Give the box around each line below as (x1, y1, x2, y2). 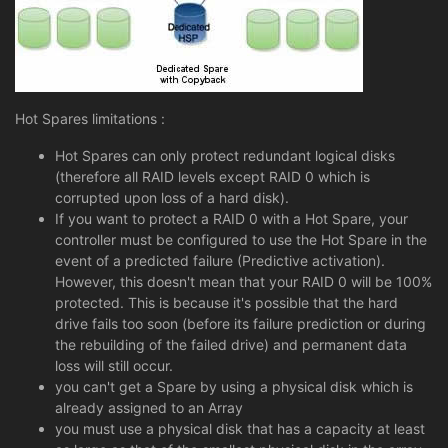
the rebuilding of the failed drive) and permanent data (55, 335, 407, 353)
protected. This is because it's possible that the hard (55, 293, 398, 311)
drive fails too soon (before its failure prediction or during (55, 314, 426, 332)
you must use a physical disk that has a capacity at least (55, 419, 425, 437)
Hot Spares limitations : (15, 109, 165, 127)
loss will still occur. (55, 356, 173, 374)
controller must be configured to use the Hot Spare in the (55, 230, 427, 248)
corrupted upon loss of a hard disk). (55, 188, 289, 206)
